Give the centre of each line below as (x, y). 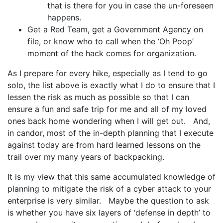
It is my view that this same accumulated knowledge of (111, 177)
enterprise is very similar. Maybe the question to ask (108, 201)
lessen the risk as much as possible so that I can (98, 97)
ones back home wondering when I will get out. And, (109, 121)
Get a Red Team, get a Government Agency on (115, 29)
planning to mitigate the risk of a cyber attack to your (109, 189)
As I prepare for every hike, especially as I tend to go (108, 73)
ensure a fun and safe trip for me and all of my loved (107, 109)
